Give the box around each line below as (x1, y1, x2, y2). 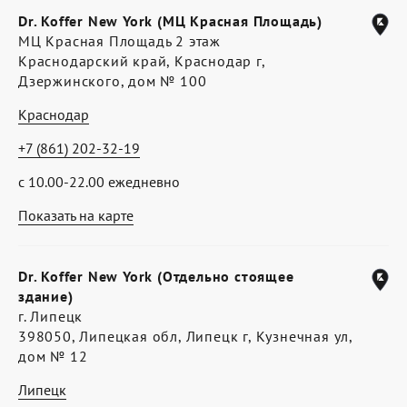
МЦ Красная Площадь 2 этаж (18, 32, 221, 50)
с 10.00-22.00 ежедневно (18, 173, 180, 191)
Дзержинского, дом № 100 (18, 72, 207, 90)
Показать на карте (18, 206, 134, 224)
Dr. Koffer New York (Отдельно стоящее (18, 267, 294, 285)
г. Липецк (18, 307, 84, 325)
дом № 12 (18, 347, 88, 365)
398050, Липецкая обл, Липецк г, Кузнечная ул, (18, 327, 352, 345)
